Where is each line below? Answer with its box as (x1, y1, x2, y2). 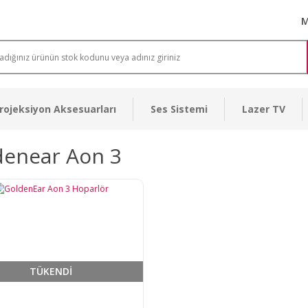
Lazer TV (242, 102, 285, 115)
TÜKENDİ (29, 265, 72, 278)
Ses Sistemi (151, 102, 208, 115)
